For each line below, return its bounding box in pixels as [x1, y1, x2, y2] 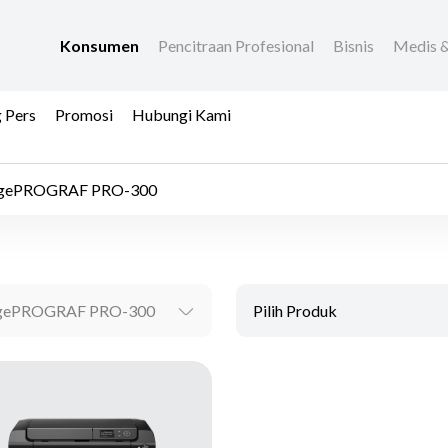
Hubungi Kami [132, 104, 231, 124]
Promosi [55, 104, 113, 124]
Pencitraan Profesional [158, 36, 317, 56]
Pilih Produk [253, 301, 337, 321]
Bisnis [333, 36, 377, 56]
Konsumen [60, 36, 142, 56]
